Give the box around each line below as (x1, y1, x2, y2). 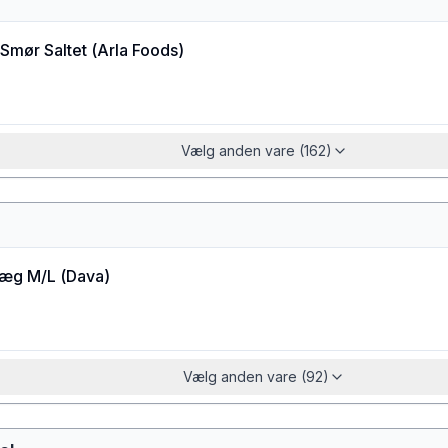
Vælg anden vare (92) (183, 368, 329, 385)
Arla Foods (97, 40, 178, 60)
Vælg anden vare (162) (180, 142, 332, 159)
